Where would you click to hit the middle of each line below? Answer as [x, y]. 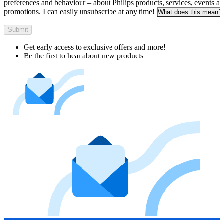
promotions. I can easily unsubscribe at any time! [79, 11]
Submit [18, 29]
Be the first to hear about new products [83, 55]
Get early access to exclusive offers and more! [95, 47]
